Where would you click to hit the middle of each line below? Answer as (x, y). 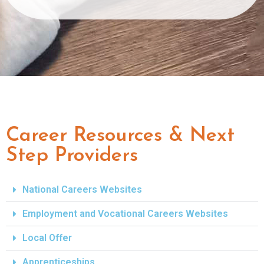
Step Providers (72, 156)
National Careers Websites (82, 189)
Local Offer (47, 238)
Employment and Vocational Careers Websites (125, 214)
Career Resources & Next (120, 136)
